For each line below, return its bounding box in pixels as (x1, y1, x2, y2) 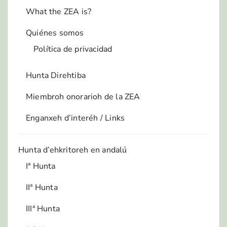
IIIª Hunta (26, 203, 60, 214)
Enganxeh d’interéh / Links (26, 112, 125, 124)
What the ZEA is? (26, 6, 92, 17)
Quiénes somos (26, 27, 84, 39)
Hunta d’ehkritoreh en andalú (18, 144, 127, 156)
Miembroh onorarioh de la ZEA (26, 91, 140, 102)
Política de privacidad (33, 43, 112, 55)
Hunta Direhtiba (26, 69, 86, 81)
